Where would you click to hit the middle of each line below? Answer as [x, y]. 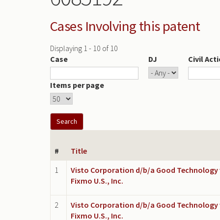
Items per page [77, 85]
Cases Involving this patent [125, 26]
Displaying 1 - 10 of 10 [84, 48]
